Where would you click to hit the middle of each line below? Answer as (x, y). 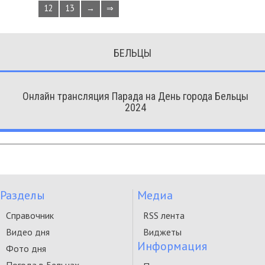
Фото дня (26, 248)
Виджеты (162, 232)
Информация (172, 246)
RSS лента (164, 215)
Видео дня (28, 232)
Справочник (30, 215)
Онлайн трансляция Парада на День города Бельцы (135, 96)
